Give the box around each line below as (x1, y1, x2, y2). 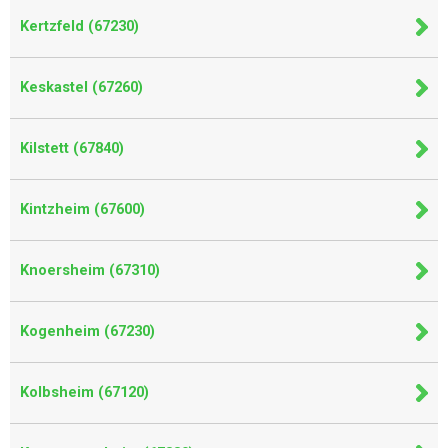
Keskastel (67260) (20, 79, 143, 96)
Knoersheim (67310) (20, 262, 160, 279)
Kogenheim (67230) (20, 323, 155, 340)
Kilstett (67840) (20, 140, 124, 157)
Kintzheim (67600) (20, 201, 145, 218)
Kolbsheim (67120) (20, 384, 149, 401)
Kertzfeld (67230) (20, 18, 139, 35)
